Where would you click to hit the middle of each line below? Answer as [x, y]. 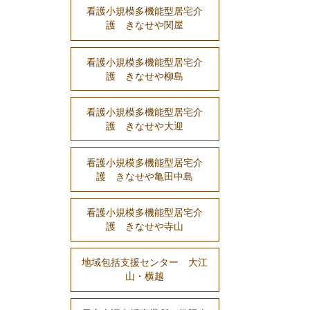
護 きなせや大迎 [145, 126]
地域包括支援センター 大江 [145, 263]
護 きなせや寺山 [145, 227]
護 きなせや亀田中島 [145, 176]
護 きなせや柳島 [145, 76]
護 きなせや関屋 [145, 25]
